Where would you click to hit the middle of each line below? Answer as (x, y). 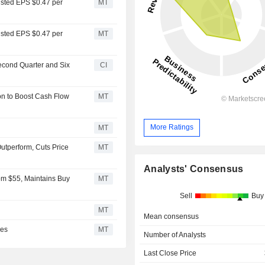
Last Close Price (170, 253)
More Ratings (172, 127)
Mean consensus (172, 216)
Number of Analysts (175, 235)
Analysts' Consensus (194, 169)
